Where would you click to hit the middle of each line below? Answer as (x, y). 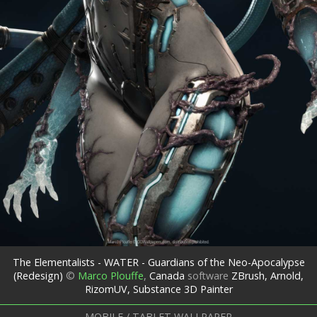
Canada (166, 275)
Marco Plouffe (111, 275)
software (208, 275)
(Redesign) (38, 275)
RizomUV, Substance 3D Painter (158, 289)
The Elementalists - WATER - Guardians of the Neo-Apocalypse (158, 262)
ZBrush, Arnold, (267, 275)
